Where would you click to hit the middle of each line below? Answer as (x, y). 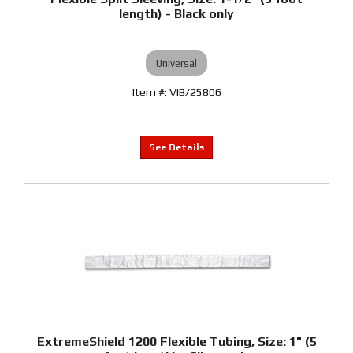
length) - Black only (176, 14)
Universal (176, 63)
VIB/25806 (195, 92)
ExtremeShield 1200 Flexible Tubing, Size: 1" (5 (176, 342)
